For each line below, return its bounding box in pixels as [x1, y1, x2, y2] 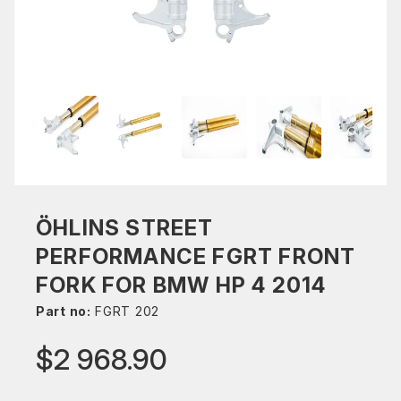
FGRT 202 [90, 303, 159, 319]
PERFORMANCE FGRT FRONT [36, 243, 356, 269]
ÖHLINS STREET [36, 215, 214, 241]
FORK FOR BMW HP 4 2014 [36, 272, 327, 298]
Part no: [36, 303, 91, 319]
